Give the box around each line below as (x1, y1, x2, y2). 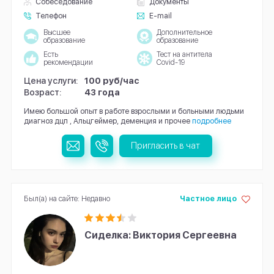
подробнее (191, 116, 231, 125)
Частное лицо (179, 193, 237, 203)
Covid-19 (156, 57, 185, 67)
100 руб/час (84, 75, 140, 86)
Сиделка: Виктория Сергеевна (84, 229, 237, 241)
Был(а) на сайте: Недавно (23, 193, 110, 203)
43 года (84, 87, 120, 98)
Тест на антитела (156, 50, 212, 59)
